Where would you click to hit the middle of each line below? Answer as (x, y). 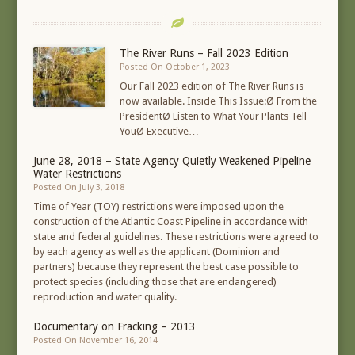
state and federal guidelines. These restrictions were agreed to (176, 237)
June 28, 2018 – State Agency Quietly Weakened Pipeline (172, 161)
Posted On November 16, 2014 (96, 341)
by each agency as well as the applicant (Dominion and (157, 252)
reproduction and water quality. (105, 297)
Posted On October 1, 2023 (175, 67)
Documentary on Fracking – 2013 (115, 327)
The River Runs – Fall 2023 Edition (204, 53)
